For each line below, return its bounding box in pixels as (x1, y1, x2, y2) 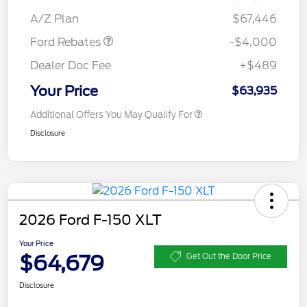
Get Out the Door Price (186, 251, 271, 261)
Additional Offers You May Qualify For (30, 110, 193, 121)
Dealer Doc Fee (30, 59, 111, 73)
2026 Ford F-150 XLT (19, 212, 162, 229)
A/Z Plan (30, 12, 79, 26)
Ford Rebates (30, 36, 103, 49)
